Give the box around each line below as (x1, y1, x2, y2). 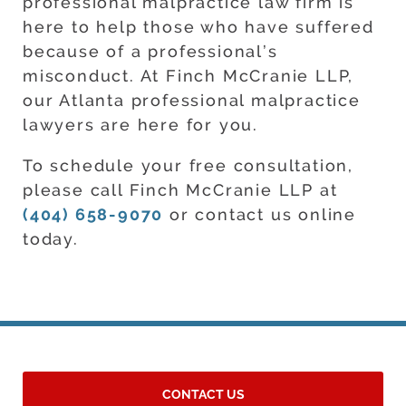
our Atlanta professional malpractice (23, 91, 361, 111)
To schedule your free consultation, (23, 156, 353, 176)
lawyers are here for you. (23, 115, 259, 135)
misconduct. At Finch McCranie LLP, (23, 66, 354, 86)
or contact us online (163, 205, 357, 225)
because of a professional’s (23, 42, 278, 62)
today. (23, 229, 79, 249)
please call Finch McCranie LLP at (23, 180, 338, 200)
